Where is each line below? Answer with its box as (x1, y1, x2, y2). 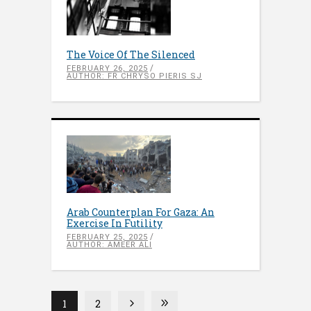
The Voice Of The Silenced (67, 47, 195, 61)
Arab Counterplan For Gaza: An (67, 205, 215, 219)
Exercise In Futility (67, 216, 162, 230)
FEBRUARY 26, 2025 (67, 63, 148, 73)
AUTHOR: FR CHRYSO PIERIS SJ (67, 71, 202, 81)
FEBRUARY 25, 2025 (67, 232, 148, 242)
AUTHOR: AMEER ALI (67, 239, 152, 249)
